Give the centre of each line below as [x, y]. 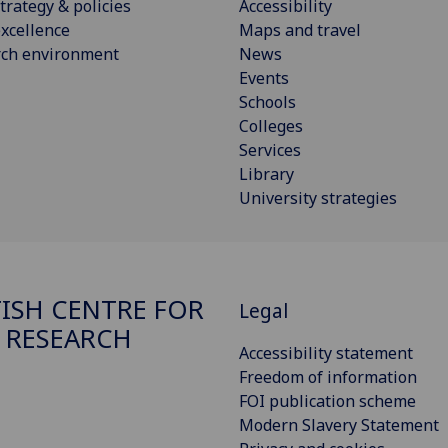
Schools [267, 102]
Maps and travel [300, 30]
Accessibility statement [326, 352]
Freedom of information [328, 376]
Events [264, 78]
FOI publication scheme [327, 400]
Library [266, 174]
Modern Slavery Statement [339, 424]
